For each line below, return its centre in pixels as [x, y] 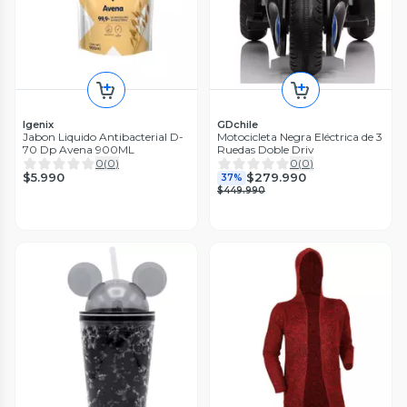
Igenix [38, 124]
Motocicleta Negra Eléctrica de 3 [300, 136]
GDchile [238, 124]
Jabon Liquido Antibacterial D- [103, 136]
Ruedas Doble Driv [266, 149]
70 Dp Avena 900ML [79, 149]
